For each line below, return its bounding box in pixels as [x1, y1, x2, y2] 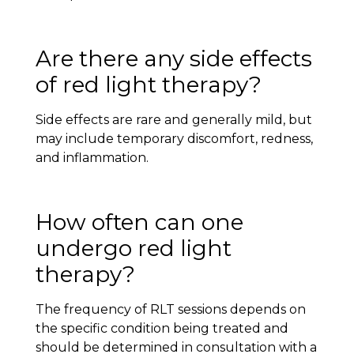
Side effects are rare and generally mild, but [35, 111, 312, 127]
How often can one [35, 208, 243, 235]
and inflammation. [35, 149, 149, 165]
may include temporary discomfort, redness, [35, 130, 313, 146]
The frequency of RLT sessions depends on [35, 301, 306, 317]
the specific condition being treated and [35, 320, 288, 336]
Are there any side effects [35, 44, 312, 72]
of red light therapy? [35, 70, 262, 98]
